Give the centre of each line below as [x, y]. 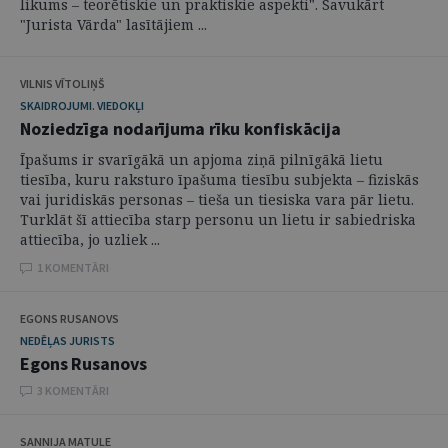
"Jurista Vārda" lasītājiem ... [113, 24]
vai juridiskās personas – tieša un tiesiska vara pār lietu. [217, 199]
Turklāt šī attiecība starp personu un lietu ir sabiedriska [218, 219]
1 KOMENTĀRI [73, 267]
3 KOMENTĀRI [73, 390]
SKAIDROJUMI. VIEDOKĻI [82, 105]
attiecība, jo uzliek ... [90, 239]
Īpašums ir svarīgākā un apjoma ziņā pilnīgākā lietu [201, 159]
